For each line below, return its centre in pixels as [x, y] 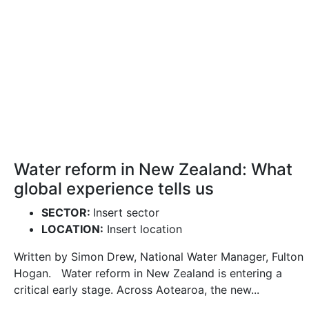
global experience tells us [114, 189]
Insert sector [126, 212]
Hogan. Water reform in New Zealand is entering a [148, 273]
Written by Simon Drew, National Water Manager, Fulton [159, 257]
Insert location [143, 229]
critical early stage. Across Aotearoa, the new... [137, 290]
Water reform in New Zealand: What [153, 169]
